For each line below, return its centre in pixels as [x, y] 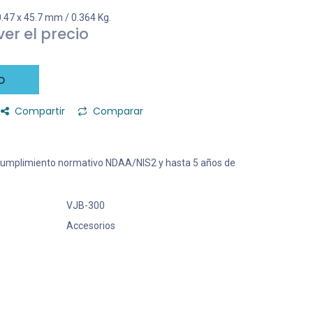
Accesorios [90, 226]
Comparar [118, 111]
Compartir [40, 111]
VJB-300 [85, 205]
